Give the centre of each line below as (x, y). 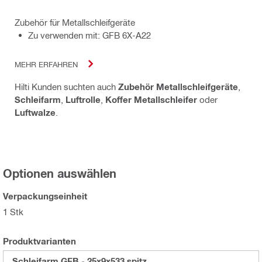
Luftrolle (83, 100)
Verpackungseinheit (45, 196)
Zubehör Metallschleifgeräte (178, 87)
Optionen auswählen (60, 173)
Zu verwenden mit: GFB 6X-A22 (89, 35)
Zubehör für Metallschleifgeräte (75, 23)
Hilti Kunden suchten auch (66, 87)
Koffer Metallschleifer (151, 100)
